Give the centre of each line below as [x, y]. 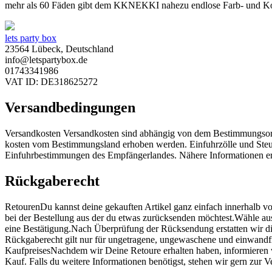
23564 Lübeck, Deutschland [59, 49]
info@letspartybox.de [46, 60]
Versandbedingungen [70, 108]
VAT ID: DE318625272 [51, 82]
